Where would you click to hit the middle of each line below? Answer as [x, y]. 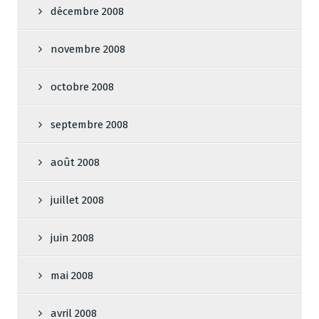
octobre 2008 [82, 87]
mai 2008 [72, 276]
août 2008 [75, 163]
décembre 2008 [87, 12]
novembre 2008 [88, 49]
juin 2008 [72, 238]
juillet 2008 [77, 200]
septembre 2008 [89, 125]
